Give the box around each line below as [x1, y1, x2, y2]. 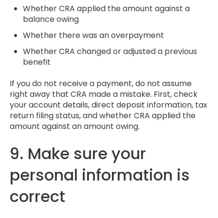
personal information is [10, 163, 190, 186]
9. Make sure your [10, 142, 146, 164]
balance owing [23, 13, 79, 25]
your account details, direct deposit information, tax [10, 99, 207, 111]
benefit [23, 56, 51, 68]
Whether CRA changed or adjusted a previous [23, 46, 198, 57]
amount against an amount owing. [10, 121, 140, 132]
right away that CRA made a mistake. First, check [10, 89, 198, 100]
